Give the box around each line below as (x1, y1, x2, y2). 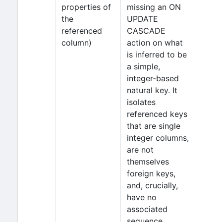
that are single (127, 121, 180, 131)
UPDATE (127, 14, 158, 24)
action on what (127, 38, 183, 48)
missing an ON (127, 2, 181, 12)
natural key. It (127, 85, 177, 95)
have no (127, 192, 157, 202)
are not (127, 145, 154, 155)
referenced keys (127, 109, 187, 119)
